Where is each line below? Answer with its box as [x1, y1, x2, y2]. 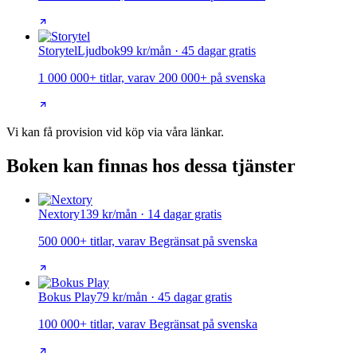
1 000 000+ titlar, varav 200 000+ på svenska [38, 71, 265, 85]
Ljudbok [77, 44, 120, 58]
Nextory [38, 207, 80, 222]
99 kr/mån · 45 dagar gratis [120, 44, 256, 58]
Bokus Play [38, 290, 96, 304]
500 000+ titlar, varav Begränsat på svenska [38, 234, 257, 249]
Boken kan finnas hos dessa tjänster [6, 155, 296, 177]
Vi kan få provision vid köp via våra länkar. [6, 125, 224, 139]
